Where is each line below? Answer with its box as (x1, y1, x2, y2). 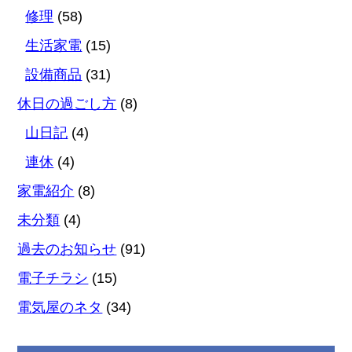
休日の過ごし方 (17, 96, 117, 112)
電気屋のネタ (17, 299, 103, 316)
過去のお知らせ (17, 241, 117, 258)
